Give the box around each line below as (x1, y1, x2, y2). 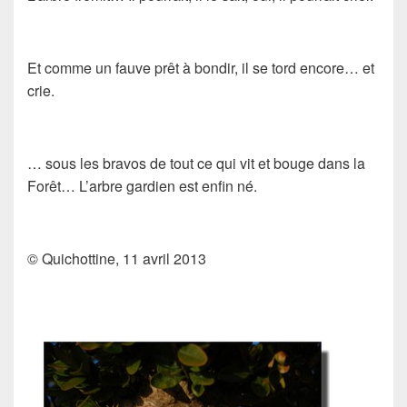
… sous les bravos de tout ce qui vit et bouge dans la (27, 152, 365, 174)
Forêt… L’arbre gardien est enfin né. (27, 174, 257, 196)
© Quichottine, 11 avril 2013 (27, 247, 206, 269)
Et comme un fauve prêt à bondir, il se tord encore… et (27, 56, 374, 78)
